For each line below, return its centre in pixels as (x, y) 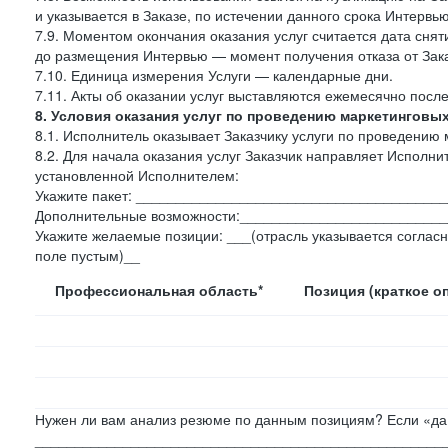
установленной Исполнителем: (137, 175)
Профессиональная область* (159, 290)
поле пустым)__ (87, 255)
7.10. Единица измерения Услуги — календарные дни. (214, 75)
